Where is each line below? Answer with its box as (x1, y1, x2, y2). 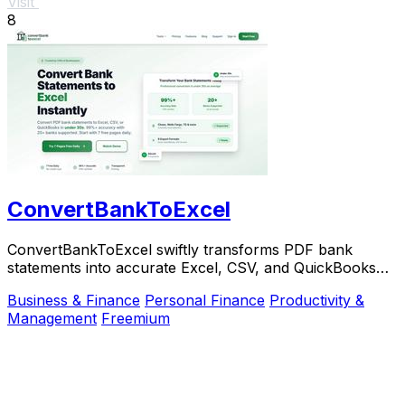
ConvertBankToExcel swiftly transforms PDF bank (7, 240, 353, 259)
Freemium (101, 309, 170, 328)
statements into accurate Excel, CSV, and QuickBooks (7, 259, 376, 278)
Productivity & (269, 291, 364, 310)
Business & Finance (7, 291, 140, 310)
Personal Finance (145, 291, 265, 310)
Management (7, 309, 97, 328)
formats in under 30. (7, 277, 147, 296)
